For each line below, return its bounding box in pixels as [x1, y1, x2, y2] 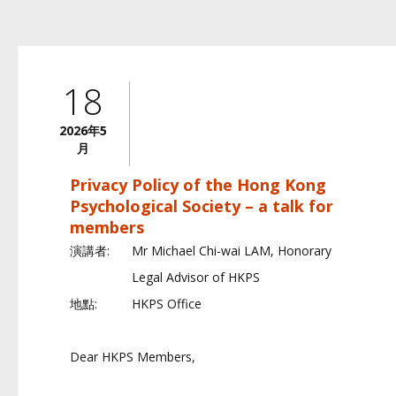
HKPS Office [132, 295, 202, 312]
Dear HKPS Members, [70, 348, 195, 365]
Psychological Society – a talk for [70, 195, 333, 217]
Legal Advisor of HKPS [132, 269, 260, 286]
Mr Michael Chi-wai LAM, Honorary [132, 242, 331, 259]
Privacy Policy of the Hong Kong [70, 174, 326, 195]
